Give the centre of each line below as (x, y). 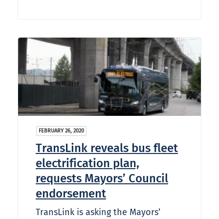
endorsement (71, 194)
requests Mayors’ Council (102, 179)
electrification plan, (88, 164)
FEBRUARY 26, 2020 (61, 131)
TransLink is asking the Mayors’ (98, 212)
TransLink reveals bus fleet (107, 148)
